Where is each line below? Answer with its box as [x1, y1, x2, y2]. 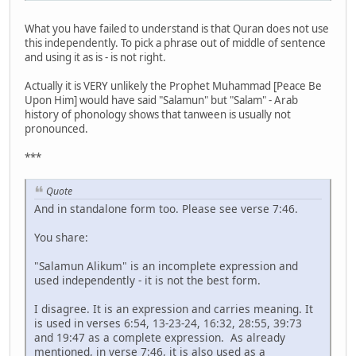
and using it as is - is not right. [25, 49, 166, 64]
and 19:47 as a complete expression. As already [34, 330, 285, 346]
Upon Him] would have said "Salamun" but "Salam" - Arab [25, 92, 298, 107]
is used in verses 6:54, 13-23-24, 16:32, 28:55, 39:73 [34, 315, 302, 331]
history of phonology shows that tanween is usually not [25, 106, 291, 122]
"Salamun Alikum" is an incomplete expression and [34, 258, 298, 274]
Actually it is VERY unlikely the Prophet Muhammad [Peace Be [25, 78, 322, 93]
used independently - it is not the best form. [34, 273, 261, 288]
